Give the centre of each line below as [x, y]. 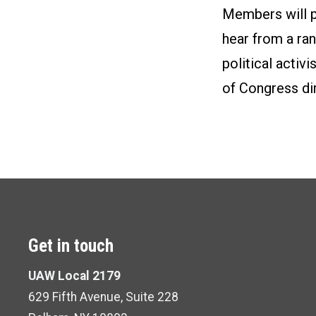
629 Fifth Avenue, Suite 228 [103, 297]
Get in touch [71, 245]
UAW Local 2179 [74, 276]
